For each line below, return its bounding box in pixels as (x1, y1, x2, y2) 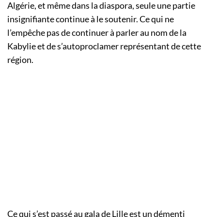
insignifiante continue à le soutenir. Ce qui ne (7, 14, 174, 25)
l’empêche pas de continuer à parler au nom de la (7, 27, 186, 38)
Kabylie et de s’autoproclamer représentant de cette (7, 41, 201, 52)
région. (7, 54, 35, 65)
